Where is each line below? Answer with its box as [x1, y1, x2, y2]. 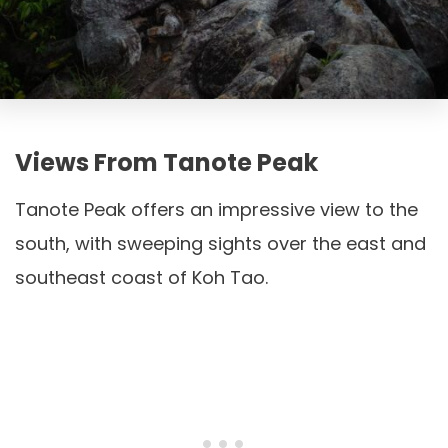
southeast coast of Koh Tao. [15, 264, 268, 290]
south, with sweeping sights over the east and [15, 230, 426, 256]
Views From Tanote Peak [15, 145, 318, 179]
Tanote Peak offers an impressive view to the [15, 196, 418, 222]
